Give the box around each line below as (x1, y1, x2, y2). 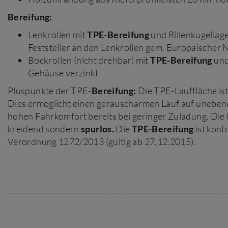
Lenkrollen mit (28, 29, 88, 40)
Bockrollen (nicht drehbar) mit (28, 54, 151, 66)
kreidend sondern (8, 123, 81, 134)
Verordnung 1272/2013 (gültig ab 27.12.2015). (8, 136, 196, 147)
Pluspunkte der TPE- (8, 85, 92, 96)
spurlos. (81, 123, 115, 134)
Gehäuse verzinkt (28, 67, 99, 78)
